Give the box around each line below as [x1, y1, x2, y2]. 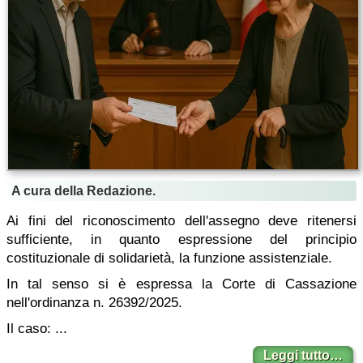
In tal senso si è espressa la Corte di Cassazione [6, 276, 357, 292]
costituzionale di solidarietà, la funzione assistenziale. [6, 250, 332, 266]
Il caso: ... [6, 321, 67, 336]
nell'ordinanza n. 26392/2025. [6, 295, 182, 310]
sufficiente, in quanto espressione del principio [6, 232, 357, 247]
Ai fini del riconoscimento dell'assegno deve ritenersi [6, 213, 357, 228]
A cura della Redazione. [11, 184, 156, 198]
